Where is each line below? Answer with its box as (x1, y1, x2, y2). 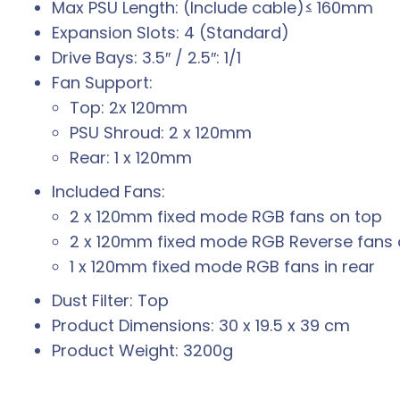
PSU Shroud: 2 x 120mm (70, 121, 252, 145)
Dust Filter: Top (52, 289, 169, 312)
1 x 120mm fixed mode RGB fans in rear (70, 255, 375, 279)
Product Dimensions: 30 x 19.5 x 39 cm (52, 314, 350, 337)
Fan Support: (52, 71, 153, 95)
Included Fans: (52, 180, 165, 204)
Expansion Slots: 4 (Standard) (52, 21, 289, 45)
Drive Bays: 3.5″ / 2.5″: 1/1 (52, 46, 241, 70)
